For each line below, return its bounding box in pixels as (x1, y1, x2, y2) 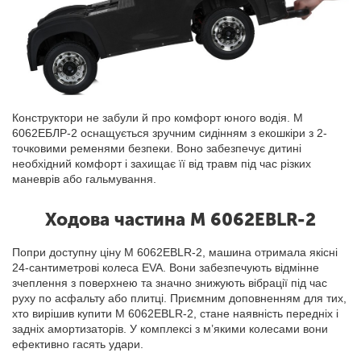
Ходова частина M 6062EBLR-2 (44, 208, 316, 230)
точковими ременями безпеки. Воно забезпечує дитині (12, 141, 302, 155)
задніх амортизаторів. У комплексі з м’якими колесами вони (12, 322, 329, 335)
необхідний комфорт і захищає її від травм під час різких (12, 156, 312, 170)
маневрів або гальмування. (12, 172, 157, 185)
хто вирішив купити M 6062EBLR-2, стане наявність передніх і (12, 306, 339, 320)
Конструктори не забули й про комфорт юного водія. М (12, 110, 304, 124)
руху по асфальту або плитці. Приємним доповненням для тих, (12, 291, 347, 305)
